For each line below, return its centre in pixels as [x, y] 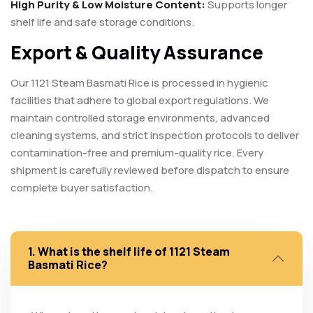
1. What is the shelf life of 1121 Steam [129, 252]
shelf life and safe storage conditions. [102, 22]
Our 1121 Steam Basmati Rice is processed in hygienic [139, 83]
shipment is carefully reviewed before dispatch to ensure [150, 170]
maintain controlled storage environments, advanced [140, 118]
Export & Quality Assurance [137, 52]
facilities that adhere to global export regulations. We [140, 101]
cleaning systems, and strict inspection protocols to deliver [155, 136]
